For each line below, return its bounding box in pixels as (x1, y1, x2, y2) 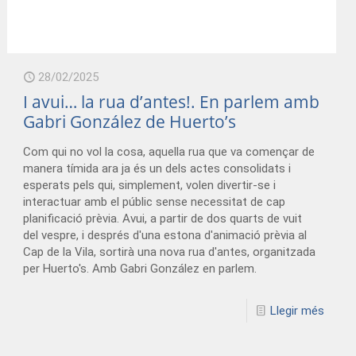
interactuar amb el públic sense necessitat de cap (23, 195, 286, 210)
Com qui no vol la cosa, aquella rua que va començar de (23, 145, 315, 160)
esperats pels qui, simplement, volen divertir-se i (23, 178, 277, 193)
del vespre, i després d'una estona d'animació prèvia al (23, 228, 308, 243)
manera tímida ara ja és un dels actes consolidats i (23, 161, 292, 176)
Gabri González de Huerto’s (23, 110, 237, 133)
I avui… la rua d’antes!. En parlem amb (23, 91, 320, 114)
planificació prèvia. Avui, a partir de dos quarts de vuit (23, 211, 303, 226)
